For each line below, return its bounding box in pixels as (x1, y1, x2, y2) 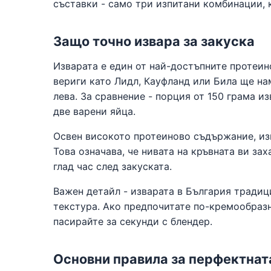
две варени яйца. (53, 105, 135, 117)
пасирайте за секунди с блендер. (53, 215, 212, 227)
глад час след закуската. (53, 160, 172, 172)
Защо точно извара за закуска (53, 33, 255, 49)
